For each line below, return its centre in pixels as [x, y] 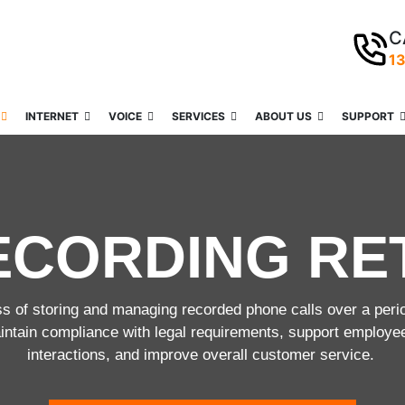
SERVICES [198, 116]
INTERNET [52, 116]
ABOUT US [283, 116]
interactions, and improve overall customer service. [202, 355]
